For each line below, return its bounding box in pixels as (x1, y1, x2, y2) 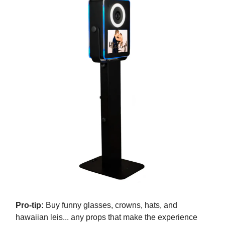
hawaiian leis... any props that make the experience (16, 212, 197, 221)
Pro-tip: (16, 200, 44, 209)
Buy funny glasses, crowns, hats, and (44, 200, 177, 209)
